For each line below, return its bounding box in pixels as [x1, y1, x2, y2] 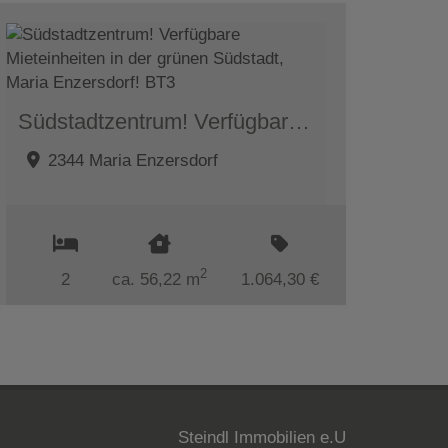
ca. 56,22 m [112, 269, 200, 289]
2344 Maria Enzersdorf [48, 150, 218, 170]
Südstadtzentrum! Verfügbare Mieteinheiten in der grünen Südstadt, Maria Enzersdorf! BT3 [288, 108, 310, 134]
